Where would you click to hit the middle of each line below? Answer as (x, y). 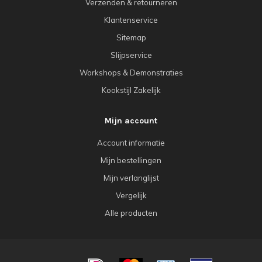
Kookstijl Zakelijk (131, 90)
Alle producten (131, 213)
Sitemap (131, 37)
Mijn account (131, 120)
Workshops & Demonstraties (131, 72)
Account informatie (131, 142)
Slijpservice (131, 55)
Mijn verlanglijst (131, 177)
